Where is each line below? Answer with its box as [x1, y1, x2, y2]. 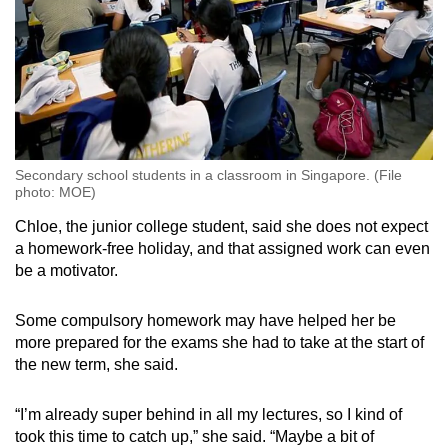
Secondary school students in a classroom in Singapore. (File [15, 166, 402, 183]
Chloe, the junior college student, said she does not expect [15, 217, 428, 235]
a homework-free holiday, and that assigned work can [15, 239, 395, 257]
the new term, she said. [15, 355, 178, 373]
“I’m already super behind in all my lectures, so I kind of [15, 405, 402, 423]
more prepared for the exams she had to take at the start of [15, 333, 424, 351]
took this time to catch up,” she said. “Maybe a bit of [15, 427, 374, 445]
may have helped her [225, 311, 374, 329]
